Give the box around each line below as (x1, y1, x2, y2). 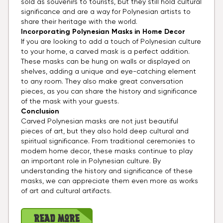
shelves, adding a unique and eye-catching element (21, 68, 196, 76)
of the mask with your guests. (21, 98, 119, 106)
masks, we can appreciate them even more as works (21, 178, 198, 185)
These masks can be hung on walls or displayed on (21, 58, 190, 66)
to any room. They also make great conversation (21, 78, 183, 86)
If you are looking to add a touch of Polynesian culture (21, 38, 201, 46)
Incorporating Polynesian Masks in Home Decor (21, 28, 185, 36)
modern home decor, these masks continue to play (21, 148, 193, 155)
